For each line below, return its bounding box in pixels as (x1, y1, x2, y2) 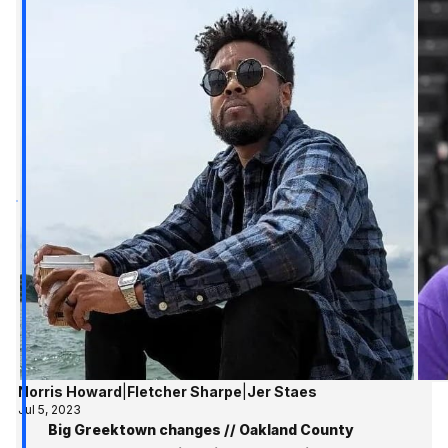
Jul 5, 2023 (17, 402, 81, 418)
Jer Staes (246, 383, 317, 401)
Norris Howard (17, 383, 122, 401)
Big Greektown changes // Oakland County (48, 421, 354, 439)
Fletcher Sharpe (126, 383, 242, 401)
